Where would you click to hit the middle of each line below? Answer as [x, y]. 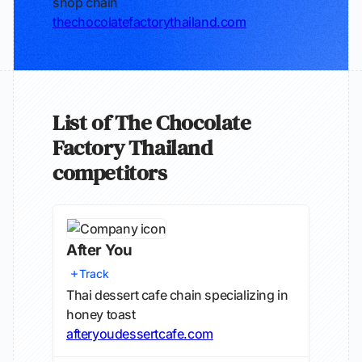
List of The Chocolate [152, 122]
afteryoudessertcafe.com [140, 334]
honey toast [101, 314]
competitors [110, 173]
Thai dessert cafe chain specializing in [177, 295]
